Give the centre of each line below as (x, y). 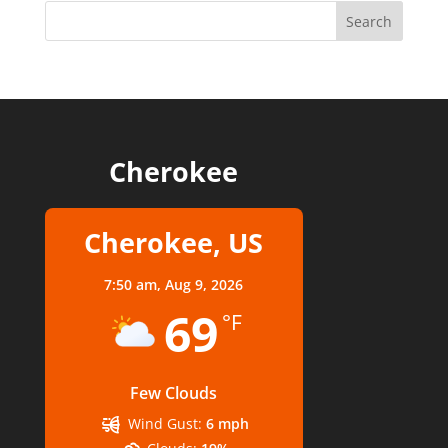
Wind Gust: (164, 423)
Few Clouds (174, 393)
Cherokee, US (174, 242)
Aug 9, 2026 (204, 284)
